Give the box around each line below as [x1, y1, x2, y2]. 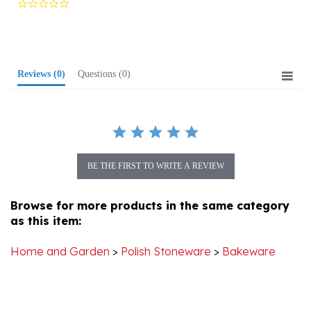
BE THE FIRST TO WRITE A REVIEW [87, 141, 224, 151]
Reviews [24, 49, 51, 60]
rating [69, 2, 92, 13]
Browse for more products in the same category [10, 178, 289, 193]
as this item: [10, 194, 81, 208]
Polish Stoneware [121, 224, 211, 239]
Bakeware [222, 224, 276, 239]
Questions [85, 49, 116, 60]
